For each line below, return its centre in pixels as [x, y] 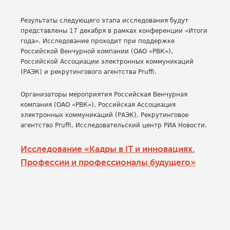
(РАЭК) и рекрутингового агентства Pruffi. [89, 72]
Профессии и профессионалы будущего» [108, 162]
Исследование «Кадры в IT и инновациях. [108, 149]
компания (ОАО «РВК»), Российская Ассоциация [98, 105]
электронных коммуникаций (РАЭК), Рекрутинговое [104, 115]
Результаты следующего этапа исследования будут [104, 21]
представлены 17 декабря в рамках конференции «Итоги [114, 31]
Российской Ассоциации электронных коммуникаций [107, 62]
